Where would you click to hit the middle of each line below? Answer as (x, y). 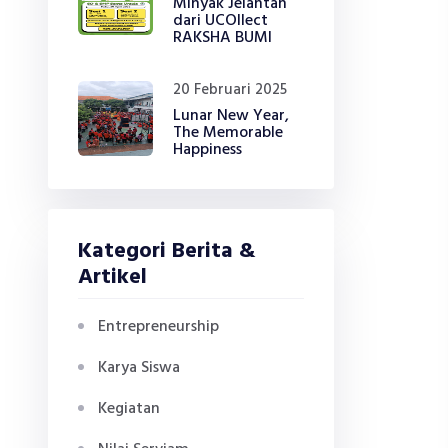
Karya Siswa (139, 368)
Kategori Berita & (167, 251)
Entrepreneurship (158, 327)
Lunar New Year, (231, 116)
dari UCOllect (220, 21)
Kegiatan (129, 409)
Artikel (112, 277)
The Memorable (228, 133)
